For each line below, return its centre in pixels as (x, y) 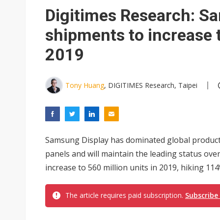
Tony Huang (85, 85)
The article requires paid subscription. (125, 195)
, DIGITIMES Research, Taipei (151, 85)
